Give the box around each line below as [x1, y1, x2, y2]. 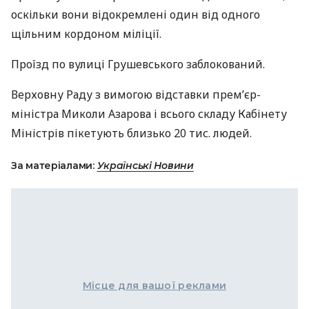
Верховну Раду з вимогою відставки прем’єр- [11, 87, 261, 102]
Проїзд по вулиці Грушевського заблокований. [11, 57, 265, 72]
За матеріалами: [11, 159, 97, 172]
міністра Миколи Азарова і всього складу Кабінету [11, 106, 287, 121]
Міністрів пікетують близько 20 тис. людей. [11, 126, 252, 141]
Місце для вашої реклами [82, 279, 227, 292]
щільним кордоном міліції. [11, 26, 161, 41]
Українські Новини [97, 159, 194, 172]
